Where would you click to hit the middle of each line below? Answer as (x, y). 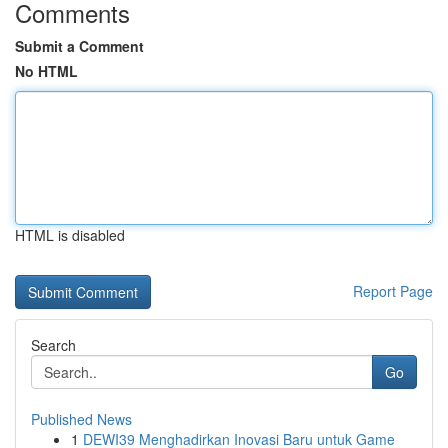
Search (53, 345)
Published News (81, 419)
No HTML (46, 71)
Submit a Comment (79, 46)
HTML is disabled (70, 235)
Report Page (393, 291)
